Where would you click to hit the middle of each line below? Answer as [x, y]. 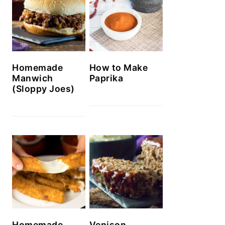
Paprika [106, 78]
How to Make [119, 68]
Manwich [33, 78]
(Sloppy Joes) [43, 89]
